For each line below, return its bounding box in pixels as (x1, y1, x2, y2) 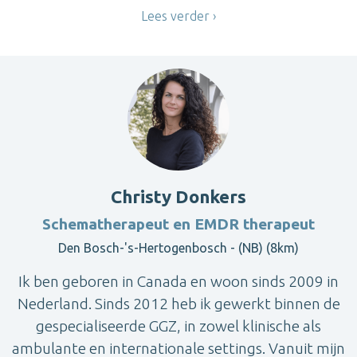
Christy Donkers (111, 186, 246, 207)
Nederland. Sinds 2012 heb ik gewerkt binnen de (17, 295, 340, 313)
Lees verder (141, 8, 210, 23)
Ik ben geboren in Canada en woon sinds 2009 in (18, 273, 339, 291)
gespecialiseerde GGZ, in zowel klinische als (36, 317, 321, 335)
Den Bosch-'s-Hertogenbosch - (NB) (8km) (58, 241, 299, 256)
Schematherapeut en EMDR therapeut (42, 215, 315, 233)
